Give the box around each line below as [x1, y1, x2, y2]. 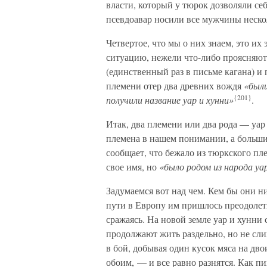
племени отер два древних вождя [106, 79, 244, 92]
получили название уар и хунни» [106, 94, 234, 106]
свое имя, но [106, 160, 159, 173]
